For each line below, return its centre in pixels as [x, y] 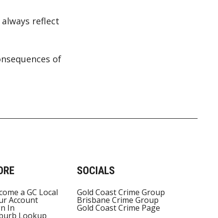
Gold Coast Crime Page [118, 208]
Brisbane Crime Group [118, 200]
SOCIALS [96, 171]
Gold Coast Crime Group [121, 192]
